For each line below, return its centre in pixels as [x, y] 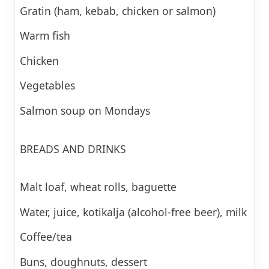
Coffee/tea [46, 237]
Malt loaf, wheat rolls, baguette [98, 187]
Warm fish [45, 36]
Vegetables [47, 86]
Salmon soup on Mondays [85, 110]
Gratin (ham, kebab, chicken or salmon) [118, 11]
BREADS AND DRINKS [73, 149]
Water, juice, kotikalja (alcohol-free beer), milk [133, 212]
